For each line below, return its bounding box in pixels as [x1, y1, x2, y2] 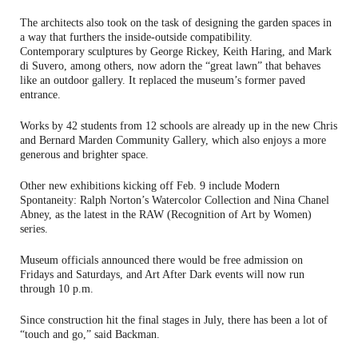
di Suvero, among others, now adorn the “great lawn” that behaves [20, 59, 320, 72]
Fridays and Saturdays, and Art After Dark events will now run [20, 268, 304, 280]
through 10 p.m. [20, 282, 93, 295]
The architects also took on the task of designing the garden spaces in [20, 16, 332, 29]
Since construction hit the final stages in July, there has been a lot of [20, 313, 328, 326]
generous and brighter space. [20, 148, 149, 161]
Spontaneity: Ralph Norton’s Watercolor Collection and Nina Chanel [20, 193, 329, 206]
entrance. [20, 88, 61, 101]
